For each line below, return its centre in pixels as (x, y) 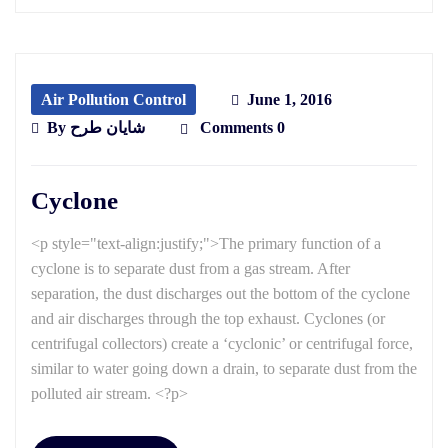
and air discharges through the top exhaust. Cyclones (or (208, 319)
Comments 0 (240, 128)
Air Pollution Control (113, 100)
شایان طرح (107, 128)
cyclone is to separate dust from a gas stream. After (190, 269)
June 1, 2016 (289, 100)
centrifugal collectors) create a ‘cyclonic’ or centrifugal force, (222, 344)
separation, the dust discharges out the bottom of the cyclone (220, 294)
